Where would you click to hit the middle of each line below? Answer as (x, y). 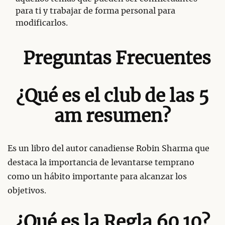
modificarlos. (42, 23)
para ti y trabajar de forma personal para (95, 11)
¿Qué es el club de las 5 (113, 96)
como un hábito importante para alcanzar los (97, 177)
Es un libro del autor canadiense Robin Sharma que (108, 148)
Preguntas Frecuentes (117, 59)
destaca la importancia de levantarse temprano (101, 162)
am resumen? (113, 117)
